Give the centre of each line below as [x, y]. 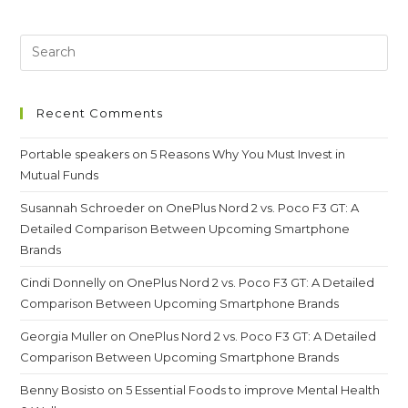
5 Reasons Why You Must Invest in [248, 153]
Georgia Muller [64, 336]
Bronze [164, 82]
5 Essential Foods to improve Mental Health [253, 389]
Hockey [165, 19]
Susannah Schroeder [83, 207]
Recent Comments [100, 112]
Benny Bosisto [63, 389]
